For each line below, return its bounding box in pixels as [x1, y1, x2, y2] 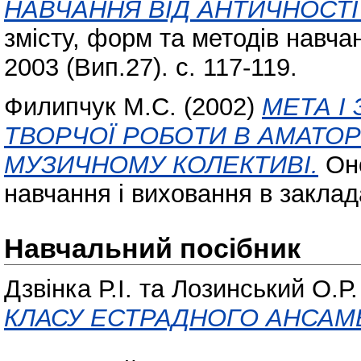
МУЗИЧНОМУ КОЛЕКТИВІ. [4, 150, 318, 179]
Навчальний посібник [4, 232, 301, 263]
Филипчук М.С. [4, 92, 176, 121]
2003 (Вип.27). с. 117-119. [4, 52, 297, 81]
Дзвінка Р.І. [4, 275, 132, 304]
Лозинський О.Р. [172, 275, 358, 304]
